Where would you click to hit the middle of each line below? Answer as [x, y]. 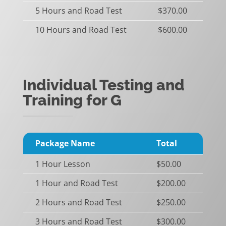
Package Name [65, 143]
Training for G [72, 100]
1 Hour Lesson [63, 164]
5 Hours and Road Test [78, 10]
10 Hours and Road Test [81, 30]
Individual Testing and [103, 85]
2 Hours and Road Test [78, 202]
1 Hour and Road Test [76, 183]
